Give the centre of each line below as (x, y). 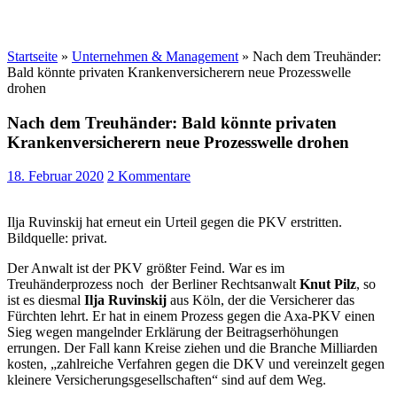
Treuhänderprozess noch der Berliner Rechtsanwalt (153, 284)
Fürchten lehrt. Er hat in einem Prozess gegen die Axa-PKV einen (191, 316)
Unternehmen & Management (155, 56)
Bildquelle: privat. (57, 238)
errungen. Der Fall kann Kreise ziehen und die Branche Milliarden (192, 348)
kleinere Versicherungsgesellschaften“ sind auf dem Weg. (167, 380)
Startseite (32, 56)
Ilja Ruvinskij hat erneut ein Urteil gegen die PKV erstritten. (175, 222)
